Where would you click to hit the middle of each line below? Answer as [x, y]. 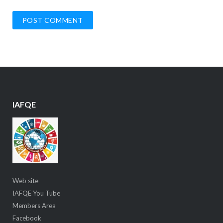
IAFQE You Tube [37, 193]
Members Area [34, 206]
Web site [25, 181]
